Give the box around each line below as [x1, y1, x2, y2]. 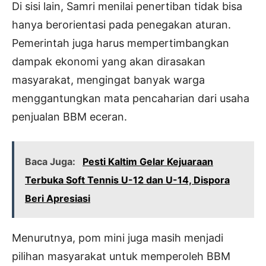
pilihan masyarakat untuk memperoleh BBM [12, 249, 230, 262]
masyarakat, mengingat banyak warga [12, 73, 205, 86]
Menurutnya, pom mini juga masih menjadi [12, 231, 223, 244]
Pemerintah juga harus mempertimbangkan [12, 36, 229, 49]
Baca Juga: [25, 155, 78, 167]
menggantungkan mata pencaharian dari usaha [12, 91, 249, 104]
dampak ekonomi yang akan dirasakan [12, 55, 205, 68]
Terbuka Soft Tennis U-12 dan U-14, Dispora [25, 173, 230, 186]
